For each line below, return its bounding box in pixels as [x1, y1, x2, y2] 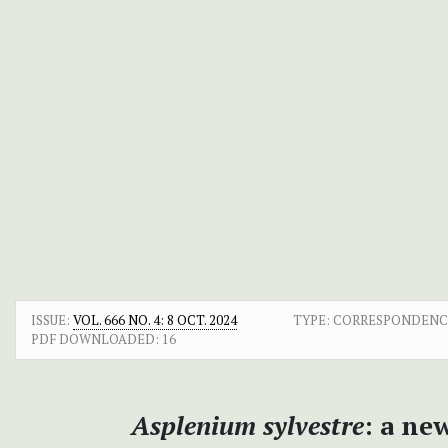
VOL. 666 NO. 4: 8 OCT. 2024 [73, 310, 237, 329]
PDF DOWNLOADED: [31, 329, 159, 348]
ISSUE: [31, 310, 73, 329]
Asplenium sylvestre [130, 407, 364, 442]
